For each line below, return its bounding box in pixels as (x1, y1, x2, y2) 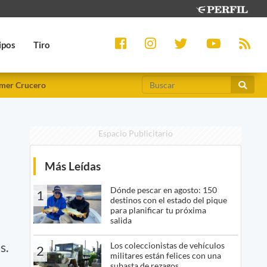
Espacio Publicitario (98, 128, 173, 139)
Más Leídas (44, 159, 101, 173)
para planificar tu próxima (110, 205, 206, 216)
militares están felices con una (110, 250, 221, 261)
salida (110, 215, 132, 226)
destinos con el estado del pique (110, 195, 227, 206)
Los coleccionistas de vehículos (110, 240, 225, 251)
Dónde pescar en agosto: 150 (110, 185, 217, 195)
